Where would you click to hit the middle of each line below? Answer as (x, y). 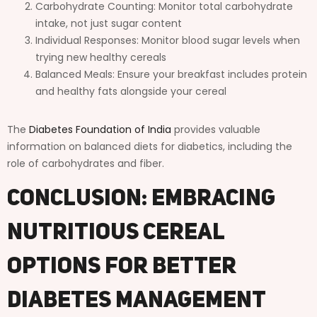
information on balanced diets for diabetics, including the (150, 146)
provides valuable (216, 129)
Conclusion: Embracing (141, 199)
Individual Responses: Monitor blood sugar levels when (168, 40)
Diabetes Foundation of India (100, 129)
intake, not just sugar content (109, 23)
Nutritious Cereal (116, 233)
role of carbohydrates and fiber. (86, 163)
